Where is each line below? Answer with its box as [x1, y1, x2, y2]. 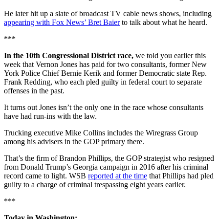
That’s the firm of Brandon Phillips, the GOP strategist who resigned [4, 154, 214, 163]
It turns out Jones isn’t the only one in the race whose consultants [4, 103, 203, 112]
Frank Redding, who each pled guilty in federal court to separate [4, 78, 202, 87]
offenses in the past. [4, 87, 65, 95]
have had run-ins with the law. [4, 112, 97, 121]
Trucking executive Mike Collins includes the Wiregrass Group [4, 129, 198, 137]
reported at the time [88, 172, 147, 180]
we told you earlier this [135, 51, 206, 60]
